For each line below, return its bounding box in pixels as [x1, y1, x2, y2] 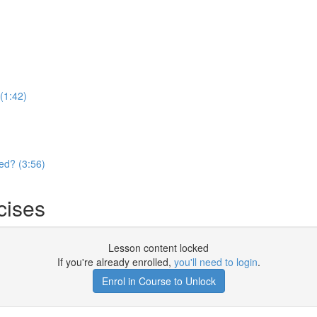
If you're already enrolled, [57, 255, 174, 269]
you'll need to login [173, 255, 258, 269]
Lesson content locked [108, 241, 209, 255]
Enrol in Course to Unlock [101, 274, 216, 288]
